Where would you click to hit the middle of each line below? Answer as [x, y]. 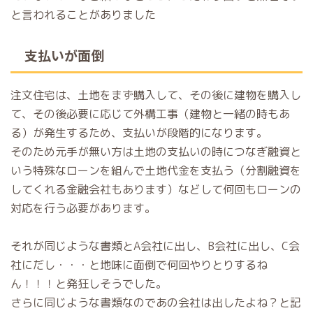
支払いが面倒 [64, 55]
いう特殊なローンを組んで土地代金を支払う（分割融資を [156, 170]
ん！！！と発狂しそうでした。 [89, 284]
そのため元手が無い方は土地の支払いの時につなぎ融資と [156, 152]
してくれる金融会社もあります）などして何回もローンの [156, 189]
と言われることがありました [83, 15]
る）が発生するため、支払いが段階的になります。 [139, 133]
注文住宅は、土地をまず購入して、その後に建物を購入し [156, 95]
